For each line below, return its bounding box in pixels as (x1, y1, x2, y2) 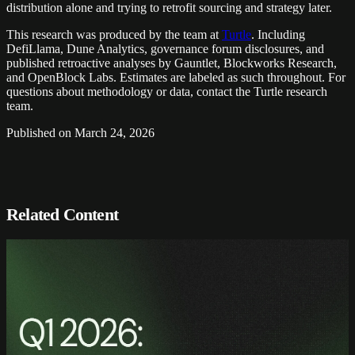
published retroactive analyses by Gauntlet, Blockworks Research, (6, 55, 337, 70)
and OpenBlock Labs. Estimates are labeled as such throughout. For (6, 70, 345, 84)
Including (258, 27, 305, 41)
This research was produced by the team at (6, 27, 219, 41)
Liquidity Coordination (6, 307, 196, 329)
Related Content (6, 204, 118, 224)
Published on (6, 125, 74, 139)
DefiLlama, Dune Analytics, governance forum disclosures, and (6, 41, 324, 55)
